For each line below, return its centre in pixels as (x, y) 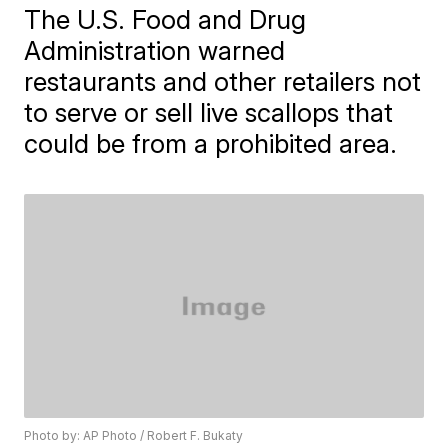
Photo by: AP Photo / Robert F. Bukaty (134, 436)
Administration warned (155, 50)
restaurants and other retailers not (223, 81)
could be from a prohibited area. (211, 143)
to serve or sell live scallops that (209, 112)
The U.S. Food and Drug (165, 19)
